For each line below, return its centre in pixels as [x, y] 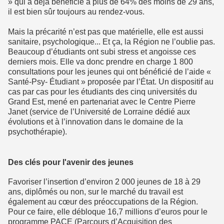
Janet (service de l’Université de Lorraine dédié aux [99, 112]
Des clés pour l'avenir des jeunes [71, 162]
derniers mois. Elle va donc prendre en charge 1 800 [100, 62]
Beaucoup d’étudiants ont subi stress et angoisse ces [102, 52]
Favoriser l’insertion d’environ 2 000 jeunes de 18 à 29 [104, 181]
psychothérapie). [37, 132]
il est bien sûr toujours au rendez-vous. [76, 12]
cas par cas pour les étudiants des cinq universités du [102, 92]
